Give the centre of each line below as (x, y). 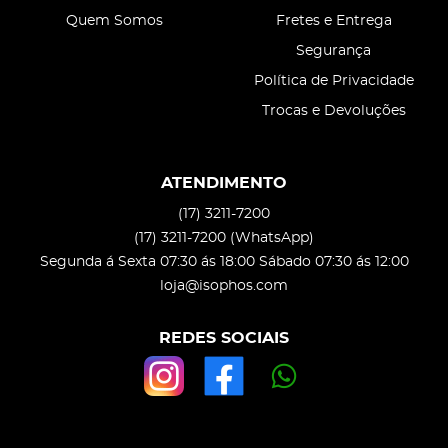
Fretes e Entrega (333, 21)
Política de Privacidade (333, 81)
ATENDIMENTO (224, 183)
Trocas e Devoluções (333, 111)
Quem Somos (114, 21)
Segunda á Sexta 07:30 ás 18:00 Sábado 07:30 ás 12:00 (224, 261)
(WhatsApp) (272, 237)
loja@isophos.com (224, 285)
